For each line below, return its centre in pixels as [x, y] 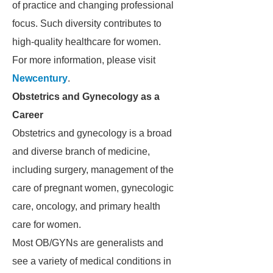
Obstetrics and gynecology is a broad [92, 133]
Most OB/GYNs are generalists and [88, 243]
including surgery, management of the [93, 170]
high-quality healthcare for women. [87, 42]
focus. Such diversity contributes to [87, 23]
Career [28, 115]
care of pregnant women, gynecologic [93, 188]
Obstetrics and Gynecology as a [86, 97]
